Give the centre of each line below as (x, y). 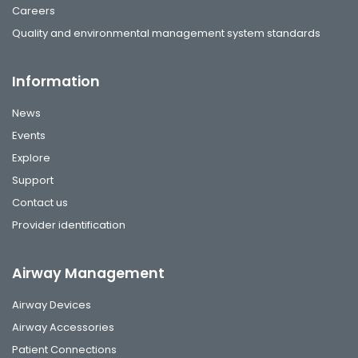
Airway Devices (52, 304)
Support (33, 180)
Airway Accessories (63, 327)
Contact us (40, 202)
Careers (34, 10)
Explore (31, 157)
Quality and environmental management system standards (166, 33)
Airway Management (88, 273)
